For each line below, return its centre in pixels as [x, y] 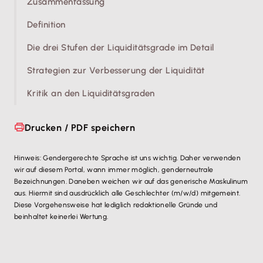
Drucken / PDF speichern [80, 127]
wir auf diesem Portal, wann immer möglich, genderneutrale [114, 169]
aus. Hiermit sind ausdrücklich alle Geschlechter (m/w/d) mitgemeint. [127, 193]
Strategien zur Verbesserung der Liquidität [116, 70]
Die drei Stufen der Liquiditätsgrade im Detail [121, 48]
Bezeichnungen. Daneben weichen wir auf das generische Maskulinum [131, 181]
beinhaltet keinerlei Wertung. [61, 216]
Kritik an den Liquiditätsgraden [91, 93]
